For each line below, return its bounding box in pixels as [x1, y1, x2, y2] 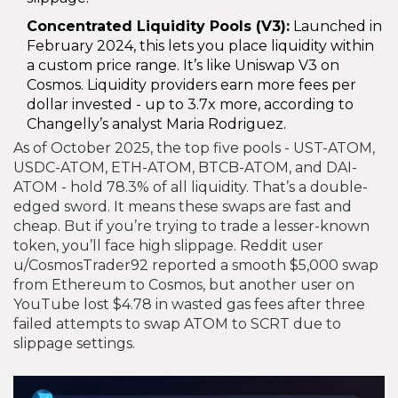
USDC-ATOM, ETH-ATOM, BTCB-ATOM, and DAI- [13, 158, 357, 176]
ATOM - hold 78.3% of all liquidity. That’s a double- [13, 178, 368, 195]
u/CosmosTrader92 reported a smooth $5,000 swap [13, 256, 378, 274]
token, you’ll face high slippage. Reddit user [13, 236, 323, 254]
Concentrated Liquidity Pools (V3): [27, 17, 290, 35]
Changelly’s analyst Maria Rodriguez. [27, 115, 286, 132]
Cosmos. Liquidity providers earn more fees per [27, 76, 356, 93]
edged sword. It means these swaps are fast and [13, 197, 352, 215]
